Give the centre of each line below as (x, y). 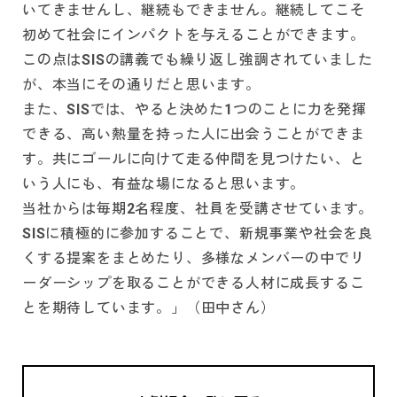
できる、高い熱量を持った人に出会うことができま (194, 135)
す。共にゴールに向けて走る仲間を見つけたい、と (194, 160)
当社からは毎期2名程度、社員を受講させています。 (198, 209)
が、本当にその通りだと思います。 (141, 85)
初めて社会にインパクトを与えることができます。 (194, 35)
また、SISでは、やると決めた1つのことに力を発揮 (195, 110)
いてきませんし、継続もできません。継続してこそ (194, 11)
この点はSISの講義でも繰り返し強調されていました (198, 60)
